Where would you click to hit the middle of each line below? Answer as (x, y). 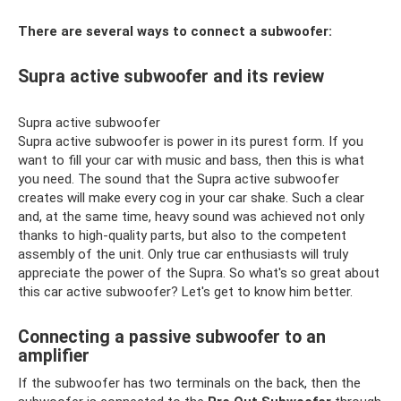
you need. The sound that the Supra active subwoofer (179, 179)
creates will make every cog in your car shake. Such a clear (191, 198)
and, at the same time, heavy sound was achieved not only (191, 217)
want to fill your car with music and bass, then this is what (191, 160)
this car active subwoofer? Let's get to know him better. (185, 292)
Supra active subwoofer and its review (171, 77)
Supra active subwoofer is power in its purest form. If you (191, 141)
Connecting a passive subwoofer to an (172, 337)
